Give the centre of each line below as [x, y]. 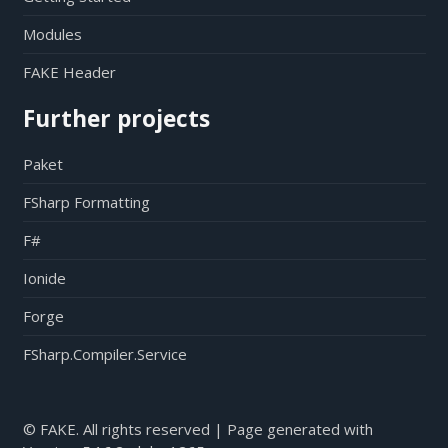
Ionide [44, 278]
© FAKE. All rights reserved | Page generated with [197, 428]
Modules [52, 34]
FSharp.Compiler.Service [104, 354]
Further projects [116, 118]
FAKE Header [69, 72]
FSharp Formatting [86, 202]
